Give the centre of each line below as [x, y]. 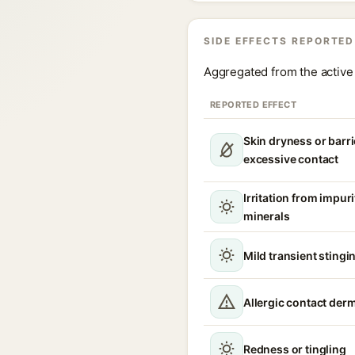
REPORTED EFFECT [253, 105]
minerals [267, 216]
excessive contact [291, 159]
